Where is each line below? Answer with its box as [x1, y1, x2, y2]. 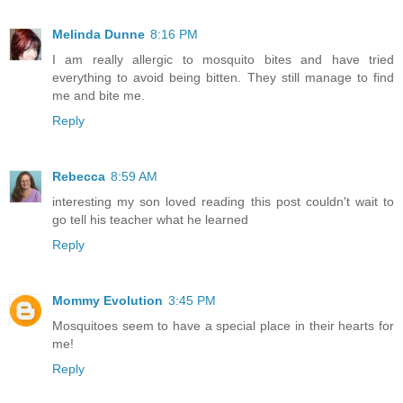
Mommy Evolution [52, 293, 163, 309]
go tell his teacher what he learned [52, 212, 248, 228]
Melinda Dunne [52, 27, 145, 42]
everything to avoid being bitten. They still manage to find [52, 70, 394, 85]
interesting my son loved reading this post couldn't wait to [52, 194, 394, 210]
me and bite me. [52, 88, 145, 103]
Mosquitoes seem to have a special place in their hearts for [52, 318, 394, 334]
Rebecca [52, 169, 105, 184]
